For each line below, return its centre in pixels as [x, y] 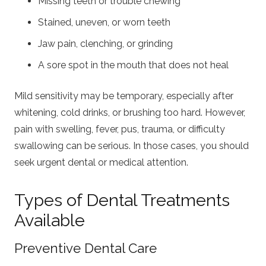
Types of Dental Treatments [122, 200]
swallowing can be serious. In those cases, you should [132, 145]
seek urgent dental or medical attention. [101, 162]
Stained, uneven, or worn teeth [104, 22]
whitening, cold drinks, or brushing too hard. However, [130, 112]
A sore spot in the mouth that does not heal [133, 65]
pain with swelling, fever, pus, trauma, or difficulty [120, 129]
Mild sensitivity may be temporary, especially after [124, 96]
